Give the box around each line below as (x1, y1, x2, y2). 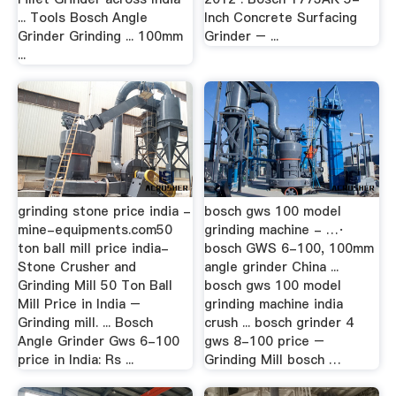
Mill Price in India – (17, 295, 141, 313)
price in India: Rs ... (17, 351, 133, 369)
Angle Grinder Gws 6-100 (17, 332, 179, 350)
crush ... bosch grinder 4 (204, 314, 354, 331)
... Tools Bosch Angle (17, 8, 148, 27)
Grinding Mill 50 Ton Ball (17, 277, 172, 294)
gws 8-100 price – (204, 332, 325, 350)
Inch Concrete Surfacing (204, 8, 358, 27)
